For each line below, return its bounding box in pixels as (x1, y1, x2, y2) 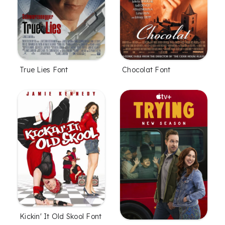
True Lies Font (20, 65, 68, 75)
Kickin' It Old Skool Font (20, 212, 102, 221)
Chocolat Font (122, 65, 171, 75)
